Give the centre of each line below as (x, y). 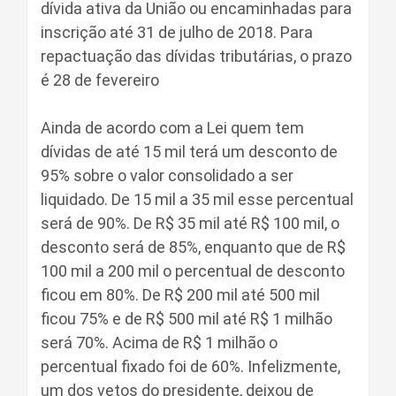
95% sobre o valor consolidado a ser (167, 175)
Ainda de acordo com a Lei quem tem (172, 128)
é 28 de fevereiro (100, 80)
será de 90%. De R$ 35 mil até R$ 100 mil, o (190, 223)
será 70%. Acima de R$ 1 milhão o (159, 343)
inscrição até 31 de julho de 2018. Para (177, 32)
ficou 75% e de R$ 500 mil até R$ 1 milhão (187, 319)
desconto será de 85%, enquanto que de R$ (193, 247)
